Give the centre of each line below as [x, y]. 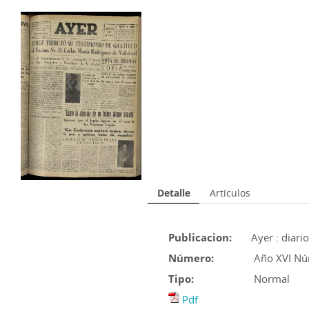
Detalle [173, 193]
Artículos [230, 193]
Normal [272, 279]
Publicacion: [200, 238]
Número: [191, 258]
